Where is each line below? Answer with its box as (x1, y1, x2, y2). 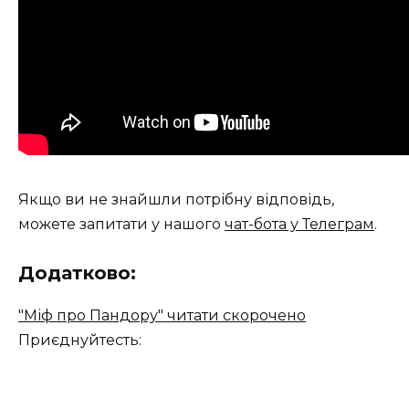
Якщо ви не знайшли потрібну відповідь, (18, 191, 334, 209)
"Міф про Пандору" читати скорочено (18, 307, 306, 325)
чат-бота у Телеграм (225, 215, 374, 234)
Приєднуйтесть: (18, 331, 142, 350)
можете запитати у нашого (18, 215, 225, 234)
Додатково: (18, 262, 136, 285)
